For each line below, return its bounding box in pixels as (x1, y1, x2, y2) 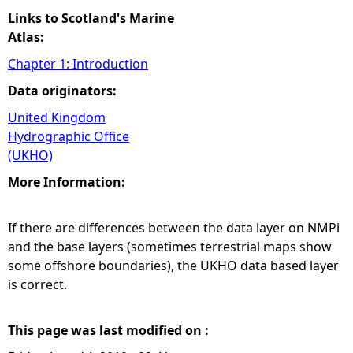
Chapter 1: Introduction (8, 55, 148, 72)
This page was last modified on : (8, 321, 212, 339)
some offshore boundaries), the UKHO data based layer (8, 257, 339, 274)
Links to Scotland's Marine (8, 9, 174, 27)
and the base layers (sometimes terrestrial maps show (8, 238, 332, 255)
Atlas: (8, 28, 47, 46)
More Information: (8, 173, 128, 191)
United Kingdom (8, 109, 106, 126)
